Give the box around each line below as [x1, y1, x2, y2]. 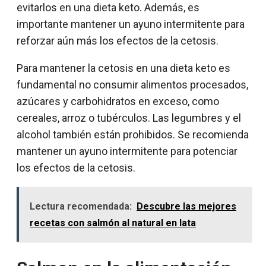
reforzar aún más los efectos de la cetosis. [17, 34, 218, 47]
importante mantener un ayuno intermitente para [17, 18, 245, 31]
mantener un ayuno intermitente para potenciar [17, 145, 237, 158]
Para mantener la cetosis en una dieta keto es [17, 62, 230, 75]
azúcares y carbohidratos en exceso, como [17, 95, 219, 108]
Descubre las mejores [137, 201, 236, 213]
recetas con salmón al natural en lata [30, 217, 196, 229]
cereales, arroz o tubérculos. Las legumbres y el [17, 112, 241, 125]
